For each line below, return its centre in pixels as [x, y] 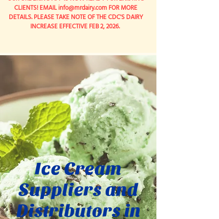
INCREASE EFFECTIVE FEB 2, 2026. [76, 27]
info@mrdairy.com [83, 8]
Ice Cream [78, 169]
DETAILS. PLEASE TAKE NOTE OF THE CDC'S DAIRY [76, 17]
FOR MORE [122, 8]
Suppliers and [78, 190]
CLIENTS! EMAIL [36, 8]
